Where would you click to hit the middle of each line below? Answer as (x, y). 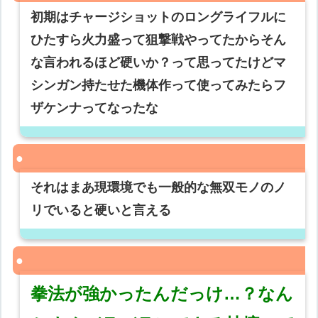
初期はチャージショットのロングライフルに (159, 17)
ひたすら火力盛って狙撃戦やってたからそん (159, 40)
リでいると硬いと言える (101, 210)
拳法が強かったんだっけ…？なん (162, 294)
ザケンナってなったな (95, 108)
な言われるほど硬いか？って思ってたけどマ (159, 63)
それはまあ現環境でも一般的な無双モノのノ (159, 188)
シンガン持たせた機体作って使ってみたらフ (159, 86)
